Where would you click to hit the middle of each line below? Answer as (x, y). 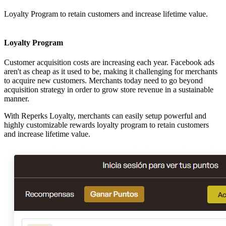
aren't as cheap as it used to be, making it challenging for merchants (111, 72)
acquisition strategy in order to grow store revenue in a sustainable (109, 90)
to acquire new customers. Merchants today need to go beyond (103, 81)
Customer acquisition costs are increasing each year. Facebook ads (109, 63)
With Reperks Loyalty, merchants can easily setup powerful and (105, 116)
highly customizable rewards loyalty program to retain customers (106, 125)
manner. (17, 99)
